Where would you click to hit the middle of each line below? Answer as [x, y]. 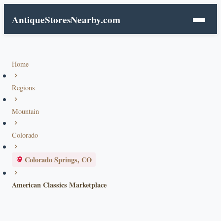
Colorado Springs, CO [58, 160]
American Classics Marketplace [59, 185]
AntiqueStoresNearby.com [66, 20]
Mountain [25, 111]
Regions [23, 88]
